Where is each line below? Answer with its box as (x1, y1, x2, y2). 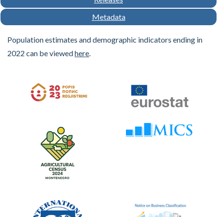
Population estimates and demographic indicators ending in (7, 35, 202, 44)
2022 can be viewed (7, 48, 75, 58)
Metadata (92, 12, 125, 21)
